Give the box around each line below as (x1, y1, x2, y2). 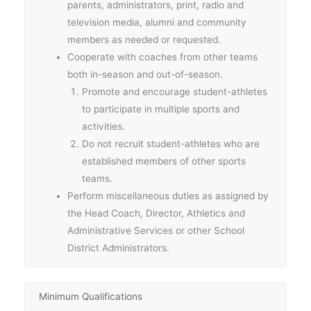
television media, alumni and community (67, 16, 247, 28)
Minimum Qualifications (39, 291, 142, 303)
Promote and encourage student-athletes (81, 85, 267, 97)
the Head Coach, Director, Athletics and (67, 207, 246, 219)
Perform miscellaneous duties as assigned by (67, 190, 269, 201)
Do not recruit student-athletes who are (81, 137, 260, 149)
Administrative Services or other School (67, 224, 245, 236)
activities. (81, 120, 125, 132)
